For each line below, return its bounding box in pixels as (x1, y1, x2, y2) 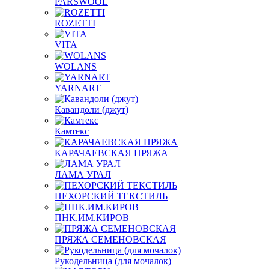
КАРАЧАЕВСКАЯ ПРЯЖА (55, 148, 168, 158)
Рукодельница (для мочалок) (55, 256, 171, 266)
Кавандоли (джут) (55, 104, 128, 115)
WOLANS (55, 61, 97, 71)
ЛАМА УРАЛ (55, 169, 111, 180)
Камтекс (55, 126, 89, 136)
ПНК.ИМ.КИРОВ (55, 213, 129, 223)
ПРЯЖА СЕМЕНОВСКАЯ (55, 234, 166, 244)
